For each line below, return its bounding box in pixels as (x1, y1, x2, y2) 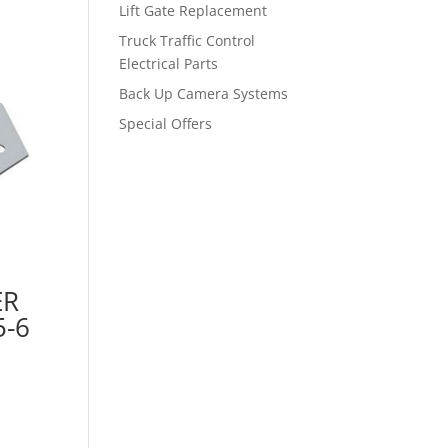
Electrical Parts (119, 54, 219, 73)
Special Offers (119, 114, 213, 133)
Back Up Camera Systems (119, 84, 289, 103)
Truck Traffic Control (119, 31, 256, 50)
